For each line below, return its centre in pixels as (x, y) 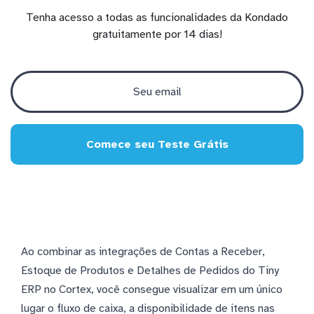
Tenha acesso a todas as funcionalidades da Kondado (157, 18)
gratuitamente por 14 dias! (157, 35)
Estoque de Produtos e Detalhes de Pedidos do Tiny (150, 271)
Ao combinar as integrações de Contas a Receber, (143, 252)
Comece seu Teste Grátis (157, 145)
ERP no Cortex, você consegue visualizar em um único (152, 290)
